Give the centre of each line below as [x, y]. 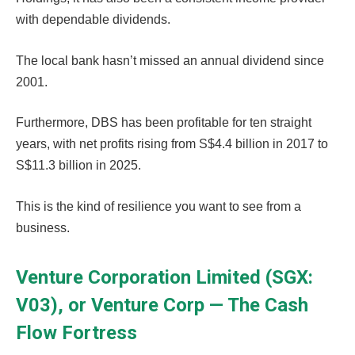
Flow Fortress [76, 333]
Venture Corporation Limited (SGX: [164, 278]
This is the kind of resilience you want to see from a [158, 206]
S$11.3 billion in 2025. [80, 166]
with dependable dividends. [95, 20]
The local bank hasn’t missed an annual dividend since [170, 60]
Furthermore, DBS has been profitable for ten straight [164, 123]
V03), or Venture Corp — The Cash [162, 305]
